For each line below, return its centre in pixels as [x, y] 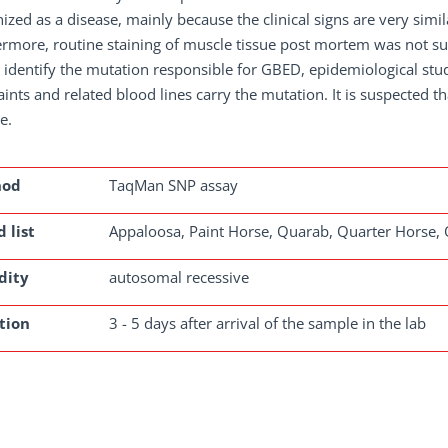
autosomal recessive [179, 277]
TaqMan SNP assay [173, 185]
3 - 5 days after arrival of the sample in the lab [267, 323]
